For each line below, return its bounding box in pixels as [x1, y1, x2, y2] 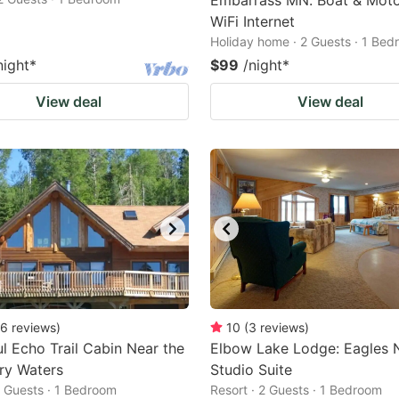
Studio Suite [210, 361, 292, 379]
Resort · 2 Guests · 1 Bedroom [210, 382, 382, 397]
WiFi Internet [210, 12, 295, 30]
